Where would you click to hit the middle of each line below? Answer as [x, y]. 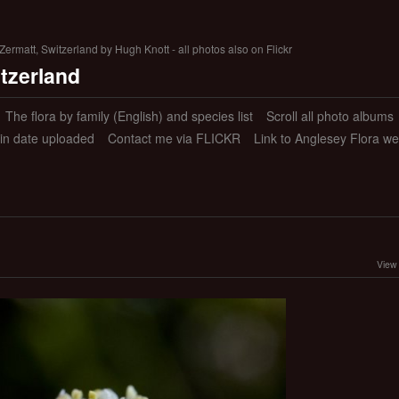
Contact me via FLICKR [174, 138]
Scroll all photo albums [330, 116]
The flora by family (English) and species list [129, 116]
